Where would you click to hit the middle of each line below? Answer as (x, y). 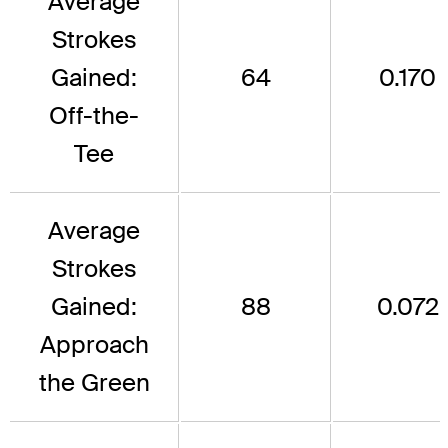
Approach (94, 345)
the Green (94, 383)
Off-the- (94, 116)
